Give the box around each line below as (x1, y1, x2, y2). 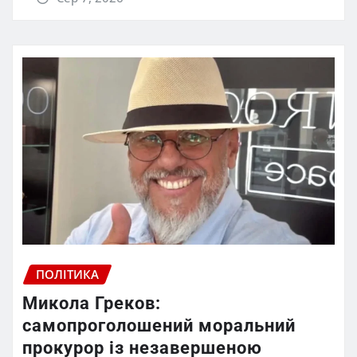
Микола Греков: (22, 292, 161, 313)
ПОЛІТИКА (36, 266, 99, 283)
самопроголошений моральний (22, 315, 296, 335)
